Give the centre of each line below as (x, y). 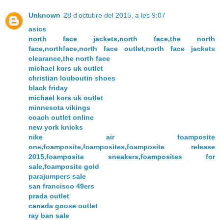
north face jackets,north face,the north (122, 39)
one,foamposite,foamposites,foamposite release (122, 147)
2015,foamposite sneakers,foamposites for (122, 156)
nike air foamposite (122, 137)
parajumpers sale (57, 176)
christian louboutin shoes (72, 78)
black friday (48, 88)
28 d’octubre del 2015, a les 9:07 (114, 15)
